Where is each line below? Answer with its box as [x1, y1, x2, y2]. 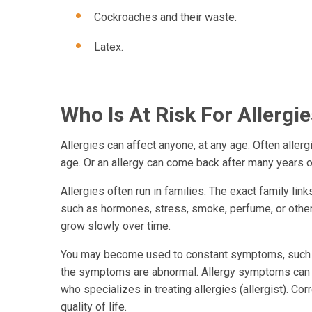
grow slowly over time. [61, 219, 171, 233]
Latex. [94, 40, 123, 54]
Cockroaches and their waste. [94, 10, 237, 24]
